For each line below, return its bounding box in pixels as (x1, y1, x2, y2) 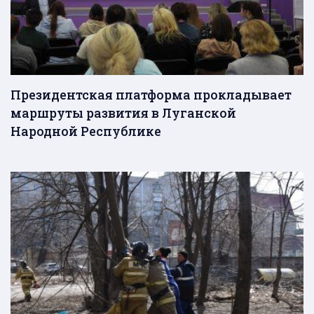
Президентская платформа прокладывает (11, 86, 292, 103)
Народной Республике (11, 122, 161, 139)
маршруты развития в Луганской (11, 104, 236, 121)
